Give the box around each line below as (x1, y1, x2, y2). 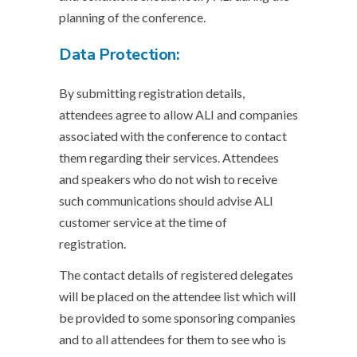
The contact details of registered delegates (59, 267, 293, 282)
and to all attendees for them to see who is (59, 331, 286, 347)
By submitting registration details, (59, 85, 245, 100)
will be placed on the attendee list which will (59, 288, 296, 304)
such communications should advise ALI (59, 193, 273, 208)
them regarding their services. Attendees (59, 150, 279, 165)
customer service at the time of (59, 214, 227, 229)
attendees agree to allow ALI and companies (59, 107, 298, 122)
